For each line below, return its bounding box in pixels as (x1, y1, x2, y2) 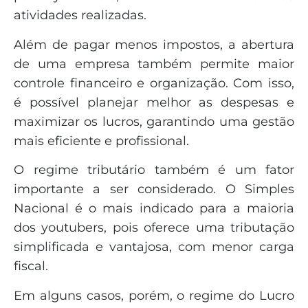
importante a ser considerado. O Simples (14, 181, 294, 197)
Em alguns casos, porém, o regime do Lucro (14, 287, 294, 303)
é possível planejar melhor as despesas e (14, 94, 294, 110)
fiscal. (14, 258, 48, 274)
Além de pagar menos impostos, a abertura (14, 36, 294, 52)
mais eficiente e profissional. (14, 133, 189, 148)
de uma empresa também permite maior (14, 56, 294, 71)
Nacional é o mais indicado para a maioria (14, 201, 294, 217)
